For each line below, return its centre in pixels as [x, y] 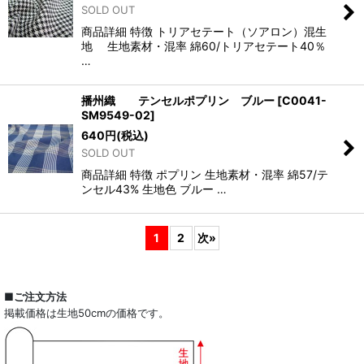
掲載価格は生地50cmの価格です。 [87, 312]
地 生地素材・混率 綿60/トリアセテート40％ [204, 45]
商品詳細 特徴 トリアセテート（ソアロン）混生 [204, 31]
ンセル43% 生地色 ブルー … [154, 188]
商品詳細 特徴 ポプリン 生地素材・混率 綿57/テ [205, 174]
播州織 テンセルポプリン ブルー [178, 100]
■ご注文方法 [35, 296]
